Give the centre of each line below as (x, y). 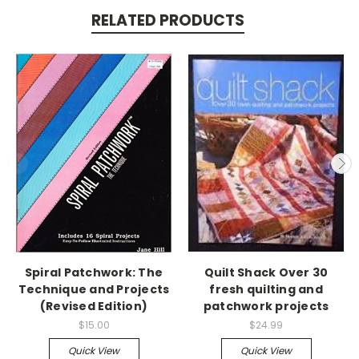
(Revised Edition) (94, 306)
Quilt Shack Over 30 (266, 272)
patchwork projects (266, 306)
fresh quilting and (266, 289)
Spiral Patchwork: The (94, 272)
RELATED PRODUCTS (167, 21)
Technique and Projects (94, 289)
